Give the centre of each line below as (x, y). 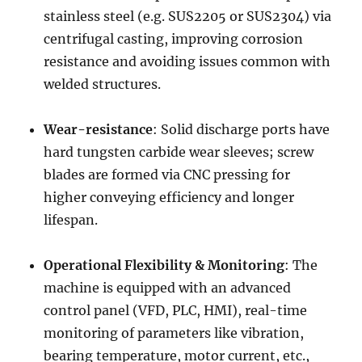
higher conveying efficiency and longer (169, 197)
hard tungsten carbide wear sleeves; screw (179, 152)
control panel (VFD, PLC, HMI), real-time (176, 310)
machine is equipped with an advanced (168, 288)
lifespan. (71, 220)
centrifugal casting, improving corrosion (174, 39)
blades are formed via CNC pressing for (167, 175)
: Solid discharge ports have (242, 129)
